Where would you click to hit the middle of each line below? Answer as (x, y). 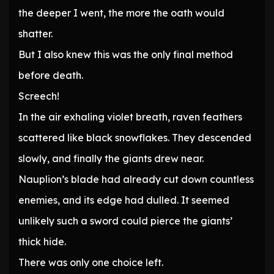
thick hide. (42, 242)
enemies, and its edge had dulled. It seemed (124, 200)
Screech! (39, 96)
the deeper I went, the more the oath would (121, 13)
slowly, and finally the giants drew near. (111, 159)
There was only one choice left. (91, 263)
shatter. (35, 34)
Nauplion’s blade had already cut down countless (136, 180)
